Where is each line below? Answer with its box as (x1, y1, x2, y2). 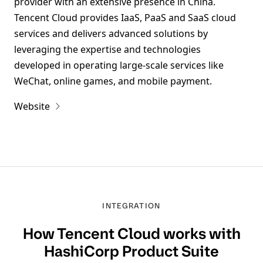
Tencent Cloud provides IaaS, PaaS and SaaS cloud (14, 11, 236, 24)
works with (160, 223, 241, 244)
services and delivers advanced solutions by (14, 27, 208, 40)
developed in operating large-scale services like (14, 59, 224, 72)
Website (14, 100, 50, 113)
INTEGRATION (102, 201, 161, 211)
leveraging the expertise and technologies (14, 43, 201, 56)
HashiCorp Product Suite (44, 241, 219, 261)
